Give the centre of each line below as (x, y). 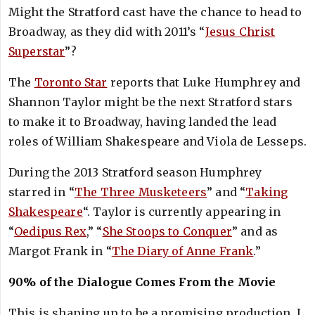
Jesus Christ (240, 32)
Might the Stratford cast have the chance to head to (155, 12)
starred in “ (41, 192)
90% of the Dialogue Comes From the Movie (142, 282)
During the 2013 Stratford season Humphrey (135, 172)
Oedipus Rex (50, 231)
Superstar (37, 51)
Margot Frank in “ (60, 251)
